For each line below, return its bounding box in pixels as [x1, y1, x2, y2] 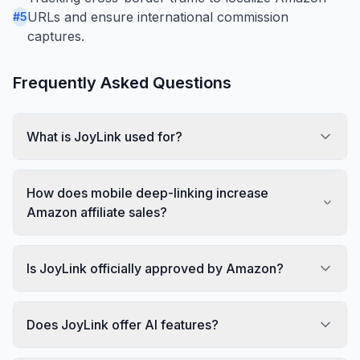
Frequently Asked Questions [13, 72, 231, 92]
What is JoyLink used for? [27, 128, 182, 145]
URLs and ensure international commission [27, 8, 288, 25]
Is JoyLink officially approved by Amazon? [27, 260, 284, 276]
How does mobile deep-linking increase [27, 184, 268, 201]
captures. [27, 27, 84, 44]
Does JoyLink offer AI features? [27, 316, 219, 333]
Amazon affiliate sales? [27, 203, 167, 220]
